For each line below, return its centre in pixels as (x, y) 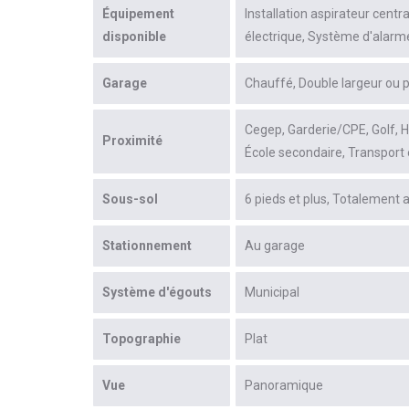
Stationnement (147, 246)
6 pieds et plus (286, 199)
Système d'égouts (157, 293)
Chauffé (269, 84)
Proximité (132, 141)
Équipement (138, 14)
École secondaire (294, 153)
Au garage (275, 246)
